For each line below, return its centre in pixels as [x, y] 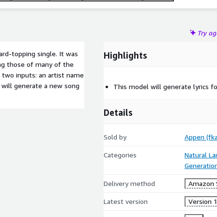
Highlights [125, 55]
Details [118, 112]
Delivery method [129, 183]
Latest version [126, 201]
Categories [120, 155]
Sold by [115, 137]
